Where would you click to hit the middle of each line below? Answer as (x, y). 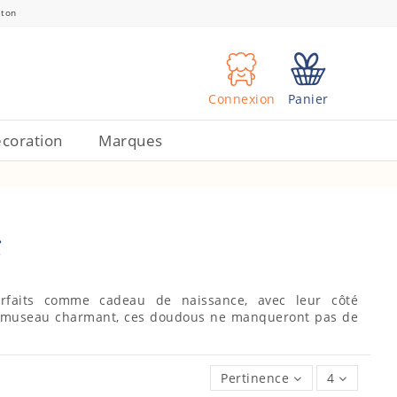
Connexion (242, 99)
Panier (308, 99)
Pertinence (255, 378)
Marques (131, 140)
